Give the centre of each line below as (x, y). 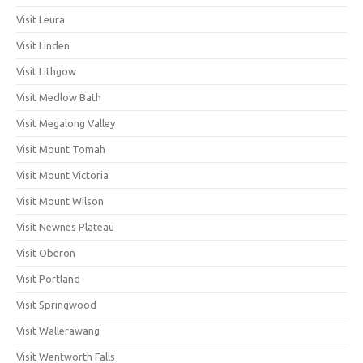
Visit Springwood (56, 304)
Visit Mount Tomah (61, 149)
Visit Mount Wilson (60, 201)
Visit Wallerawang (58, 330)
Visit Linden (43, 45)
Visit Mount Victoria (62, 175)
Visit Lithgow (46, 71)
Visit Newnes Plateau (65, 226)
